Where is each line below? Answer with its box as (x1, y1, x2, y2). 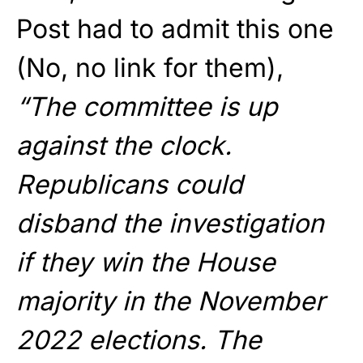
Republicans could (16, 169, 243, 201)
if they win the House (16, 246, 275, 279)
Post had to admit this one (16, 13, 334, 45)
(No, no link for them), (16, 52, 284, 84)
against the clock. (16, 130, 232, 162)
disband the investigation (16, 207, 324, 240)
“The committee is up (16, 91, 278, 123)
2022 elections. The (16, 324, 262, 357)
